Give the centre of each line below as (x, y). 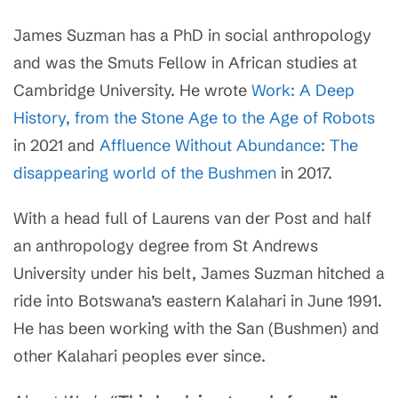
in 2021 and (56, 145)
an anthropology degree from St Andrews (166, 246)
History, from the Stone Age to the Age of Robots (194, 118)
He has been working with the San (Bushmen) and (196, 328)
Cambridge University (92, 90)
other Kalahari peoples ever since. (139, 356)
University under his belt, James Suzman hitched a (199, 273)
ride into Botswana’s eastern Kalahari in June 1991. (198, 301)
